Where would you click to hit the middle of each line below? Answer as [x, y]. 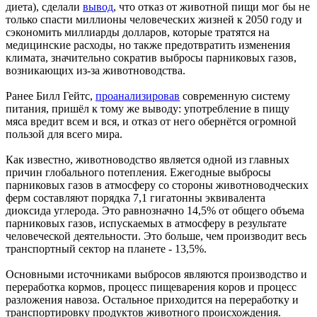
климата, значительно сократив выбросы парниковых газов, [151, 57]
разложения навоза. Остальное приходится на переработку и [152, 299]
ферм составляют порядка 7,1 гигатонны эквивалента [136, 197]
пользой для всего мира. [64, 134]
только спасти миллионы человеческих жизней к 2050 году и [154, 19]
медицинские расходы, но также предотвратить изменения [148, 45]
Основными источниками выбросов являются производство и [156, 274]
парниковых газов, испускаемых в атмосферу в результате [146, 223]
